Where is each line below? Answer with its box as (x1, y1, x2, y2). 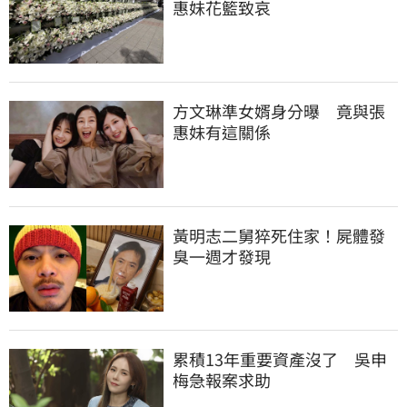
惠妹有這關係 (173, 119, 271, 144)
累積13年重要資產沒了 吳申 (173, 346, 387, 371)
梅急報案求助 (173, 367, 271, 392)
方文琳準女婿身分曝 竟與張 (173, 98, 385, 123)
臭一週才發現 (173, 243, 271, 268)
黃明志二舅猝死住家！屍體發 (173, 223, 385, 247)
